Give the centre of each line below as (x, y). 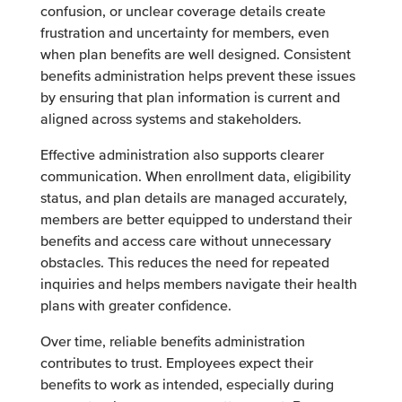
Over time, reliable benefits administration (172, 341)
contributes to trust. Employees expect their (176, 363)
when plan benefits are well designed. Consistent (195, 54)
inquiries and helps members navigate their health (198, 284)
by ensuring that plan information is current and (190, 97)
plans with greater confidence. (135, 306)
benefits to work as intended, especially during (187, 385)
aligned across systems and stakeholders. (170, 119)
